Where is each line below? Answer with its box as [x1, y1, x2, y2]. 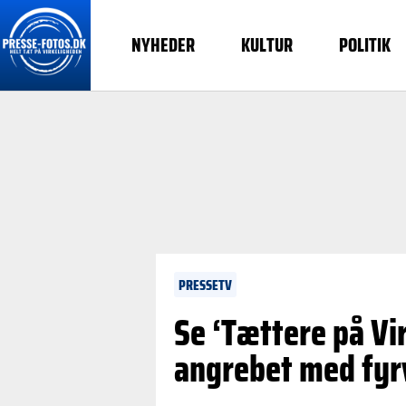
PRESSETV [179, 274, 232, 296]
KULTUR [241, 31, 294, 60]
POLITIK [338, 31, 391, 60]
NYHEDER [131, 31, 196, 60]
